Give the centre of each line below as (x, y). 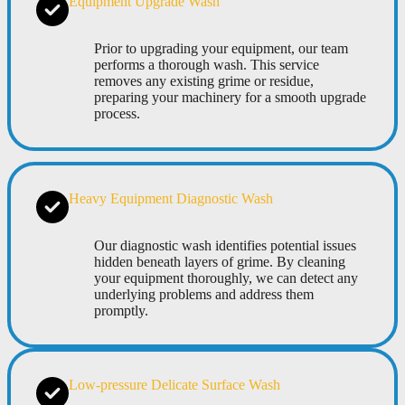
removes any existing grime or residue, (204, 80)
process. (117, 113)
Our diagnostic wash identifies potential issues (225, 245)
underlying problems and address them (204, 294)
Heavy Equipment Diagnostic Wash (171, 198)
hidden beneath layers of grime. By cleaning (220, 261)
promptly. (121, 310)
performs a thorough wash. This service (207, 64)
